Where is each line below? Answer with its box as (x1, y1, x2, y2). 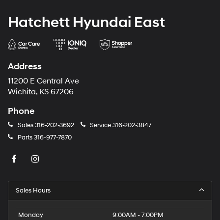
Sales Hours (16, 187, 51, 195)
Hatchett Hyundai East (8, 13, 165, 32)
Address (8, 61, 42, 73)
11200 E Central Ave (8, 77, 79, 86)
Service (88, 121, 112, 130)
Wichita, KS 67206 (8, 87, 74, 97)
